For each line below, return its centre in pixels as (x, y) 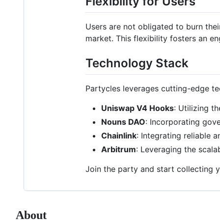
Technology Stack (137, 63)
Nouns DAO (123, 122)
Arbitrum (119, 150)
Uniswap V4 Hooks (137, 108)
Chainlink (119, 136)
